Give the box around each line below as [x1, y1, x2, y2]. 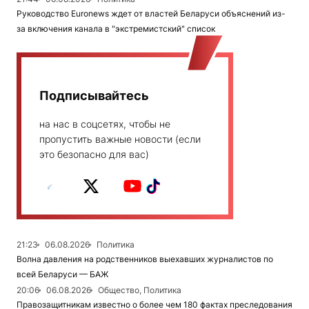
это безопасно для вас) [39, 148, 149, 161]
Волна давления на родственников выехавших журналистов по [17, 254, 273, 265]
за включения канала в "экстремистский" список [17, 23, 215, 34]
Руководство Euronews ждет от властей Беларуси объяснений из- [17, 8, 286, 19]
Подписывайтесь [39, 88, 149, 103]
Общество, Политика [98, 285, 181, 296]
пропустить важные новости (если [39, 133, 201, 146]
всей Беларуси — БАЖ [17, 269, 108, 280]
